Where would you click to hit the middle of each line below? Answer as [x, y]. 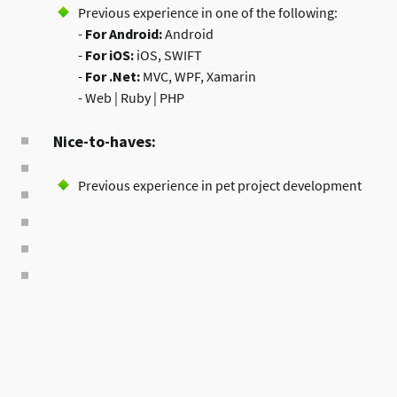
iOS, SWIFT [168, 55]
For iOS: [109, 55]
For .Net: [113, 76]
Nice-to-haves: [105, 141]
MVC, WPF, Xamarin [198, 76]
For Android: [124, 34]
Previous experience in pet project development [220, 185]
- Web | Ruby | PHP [131, 97]
